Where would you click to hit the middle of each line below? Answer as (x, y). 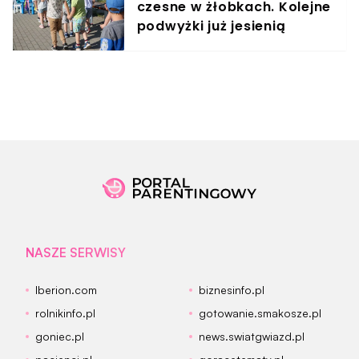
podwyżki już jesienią (211, 26)
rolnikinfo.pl (65, 313)
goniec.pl (60, 337)
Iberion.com (66, 290)
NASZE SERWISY (76, 253)
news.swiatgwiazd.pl (252, 337)
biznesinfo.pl (232, 290)
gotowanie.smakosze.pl (260, 313)
